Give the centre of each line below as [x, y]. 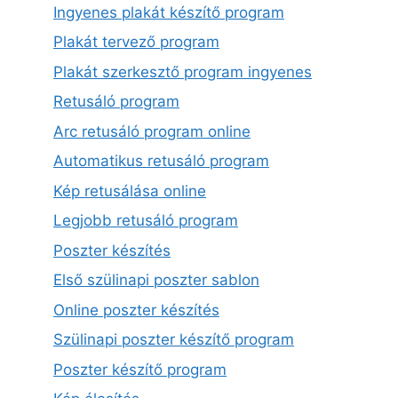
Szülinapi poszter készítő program [174, 339]
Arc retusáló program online [152, 131]
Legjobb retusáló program [146, 220]
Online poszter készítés [136, 310]
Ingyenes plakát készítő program [169, 12]
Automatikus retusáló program [161, 161]
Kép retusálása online [130, 191]
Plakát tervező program [136, 42]
